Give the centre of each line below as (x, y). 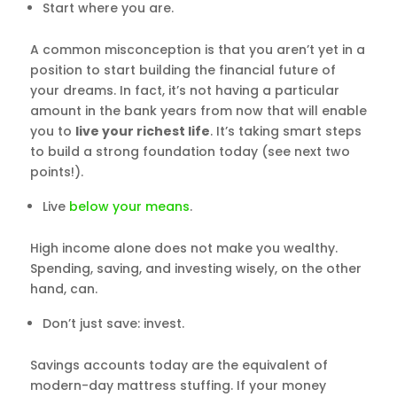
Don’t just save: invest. (113, 323)
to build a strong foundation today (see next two (190, 152)
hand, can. (63, 289)
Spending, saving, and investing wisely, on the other (195, 269)
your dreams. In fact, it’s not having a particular (184, 90)
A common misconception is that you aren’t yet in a (197, 50)
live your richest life (142, 131)
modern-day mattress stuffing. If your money (178, 385)
